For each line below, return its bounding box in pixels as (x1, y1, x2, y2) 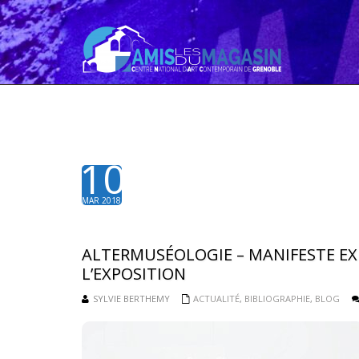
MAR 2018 (82, 195, 121, 206)
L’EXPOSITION (82, 263, 186, 284)
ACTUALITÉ (193, 292, 240, 305)
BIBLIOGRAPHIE (244, 292, 310, 305)
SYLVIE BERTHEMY (93, 292, 170, 305)
